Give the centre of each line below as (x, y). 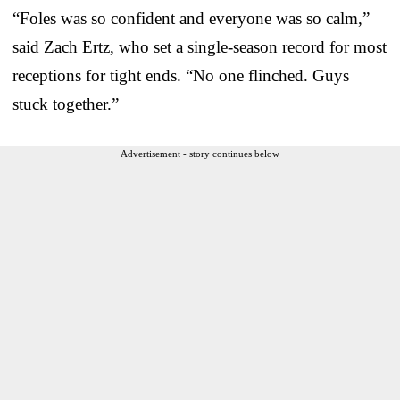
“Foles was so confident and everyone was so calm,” (191, 18)
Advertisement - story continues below (200, 153)
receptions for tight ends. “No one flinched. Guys (181, 75)
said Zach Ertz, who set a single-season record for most (200, 46)
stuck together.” (66, 104)
